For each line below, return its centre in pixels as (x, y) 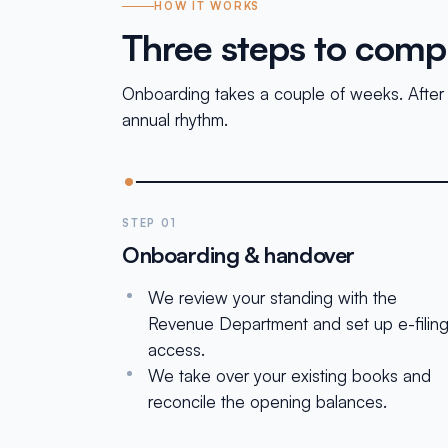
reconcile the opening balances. (267, 401)
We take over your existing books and (289, 375)
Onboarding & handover (238, 254)
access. (176, 349)
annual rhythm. (175, 119)
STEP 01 (149, 223)
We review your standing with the (272, 297)
